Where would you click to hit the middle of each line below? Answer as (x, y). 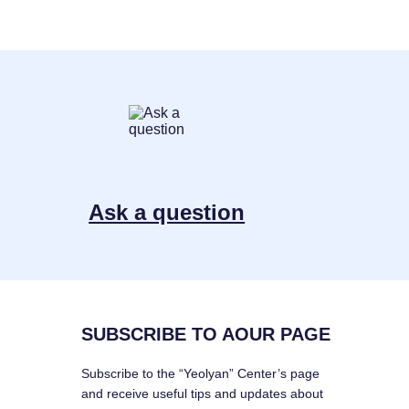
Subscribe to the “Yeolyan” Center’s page (200, 373)
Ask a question (167, 212)
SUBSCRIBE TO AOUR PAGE (206, 334)
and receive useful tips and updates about (202, 393)
